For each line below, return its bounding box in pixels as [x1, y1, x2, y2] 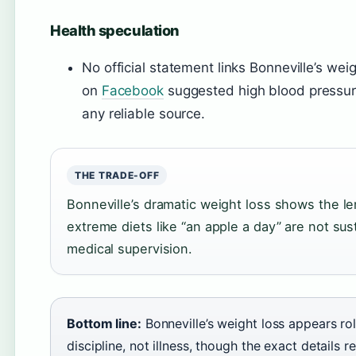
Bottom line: [67, 315, 141, 331]
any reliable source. [82, 106, 205, 122]
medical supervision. [67, 241, 192, 257]
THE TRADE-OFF [75, 169, 160, 181]
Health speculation [50, 21, 180, 39]
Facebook [101, 83, 164, 99]
